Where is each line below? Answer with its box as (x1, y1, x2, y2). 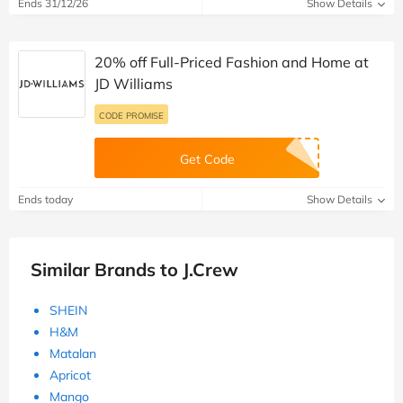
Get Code (179, 150, 235, 167)
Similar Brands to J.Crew (31, 257, 238, 281)
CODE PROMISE (99, 109, 164, 121)
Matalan (49, 345, 96, 362)
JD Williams (94, 74, 173, 93)
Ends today (18, 192, 73, 206)
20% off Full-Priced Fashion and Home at (94, 52, 369, 71)
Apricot (49, 366, 91, 383)
